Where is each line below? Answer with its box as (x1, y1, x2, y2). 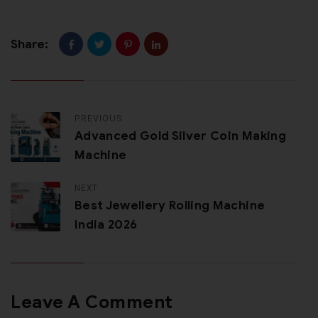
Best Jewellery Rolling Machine (75, 198, 265, 214)
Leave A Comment (11, 291, 173, 314)
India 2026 (75, 217, 138, 233)
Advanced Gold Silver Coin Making (75, 128, 286, 144)
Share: (11, 36, 48, 52)
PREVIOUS (75, 112, 124, 124)
